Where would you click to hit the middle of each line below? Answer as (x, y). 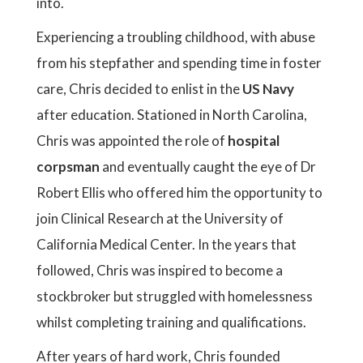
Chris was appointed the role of (132, 141)
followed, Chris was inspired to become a (160, 270)
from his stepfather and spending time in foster (179, 63)
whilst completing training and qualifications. (171, 322)
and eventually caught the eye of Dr (208, 167)
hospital (254, 141)
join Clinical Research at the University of (160, 218)
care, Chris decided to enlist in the (139, 89)
